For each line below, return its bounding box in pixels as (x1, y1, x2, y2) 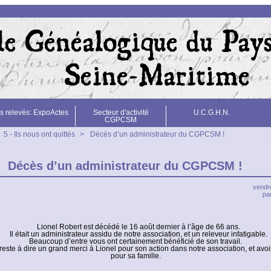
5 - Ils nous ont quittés (4, 130, 75, 139)
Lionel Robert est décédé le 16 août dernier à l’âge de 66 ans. (37, 223, 240, 231)
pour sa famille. (110, 252, 161, 260)
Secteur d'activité (93, 108, 149, 117)
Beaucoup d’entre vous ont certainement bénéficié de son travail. (29, 237, 242, 246)
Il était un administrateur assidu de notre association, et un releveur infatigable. (10, 230, 267, 238)
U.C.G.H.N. (193, 108, 230, 117)
